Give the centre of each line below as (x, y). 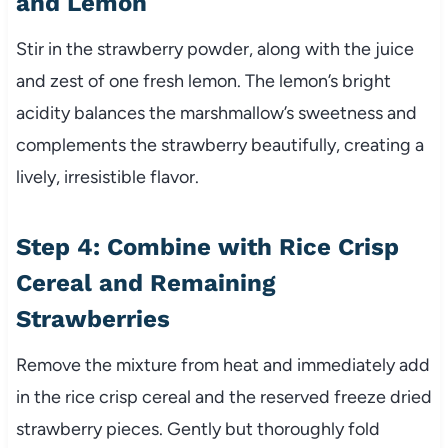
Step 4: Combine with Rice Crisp (207, 247)
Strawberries (92, 319)
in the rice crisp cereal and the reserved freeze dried (223, 397)
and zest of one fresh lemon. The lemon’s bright (203, 81)
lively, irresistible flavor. (107, 177)
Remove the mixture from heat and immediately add (222, 365)
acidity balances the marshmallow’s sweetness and (216, 113)
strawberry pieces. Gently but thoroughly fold (197, 429)
